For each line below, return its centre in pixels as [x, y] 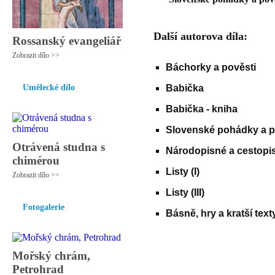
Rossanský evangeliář [67, 41]
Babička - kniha [202, 109]
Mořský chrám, [51, 256]
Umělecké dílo [49, 87]
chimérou [36, 161]
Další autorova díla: [200, 36]
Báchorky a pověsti [211, 67]
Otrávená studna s [59, 147]
